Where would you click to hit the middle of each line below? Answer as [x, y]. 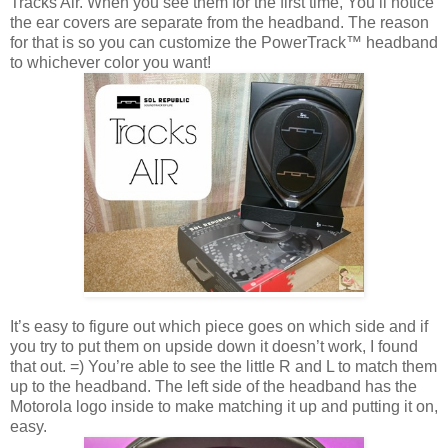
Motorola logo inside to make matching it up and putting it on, [224, 406]
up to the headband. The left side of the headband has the [213, 386]
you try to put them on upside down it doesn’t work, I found [214, 346]
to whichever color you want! [110, 62]
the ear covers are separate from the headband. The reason [219, 22]
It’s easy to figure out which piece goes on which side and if [219, 326]
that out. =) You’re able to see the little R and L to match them [223, 366]
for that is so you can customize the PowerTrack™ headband [224, 42]
